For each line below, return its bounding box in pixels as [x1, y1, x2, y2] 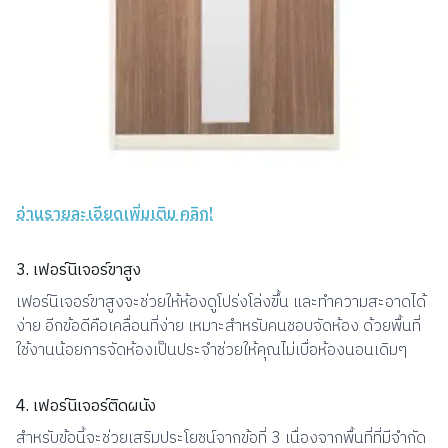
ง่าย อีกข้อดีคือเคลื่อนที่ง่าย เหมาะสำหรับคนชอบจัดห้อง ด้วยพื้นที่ [16, 312, 421, 340]
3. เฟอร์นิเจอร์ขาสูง [16, 256, 141, 284]
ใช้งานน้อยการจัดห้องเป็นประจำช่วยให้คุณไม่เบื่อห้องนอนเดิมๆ [16, 336, 407, 364]
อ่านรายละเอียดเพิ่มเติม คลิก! [16, 200, 213, 228]
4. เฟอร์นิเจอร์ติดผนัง [16, 392, 156, 420]
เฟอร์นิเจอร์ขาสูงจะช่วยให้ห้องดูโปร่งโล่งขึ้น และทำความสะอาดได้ [16, 288, 426, 316]
